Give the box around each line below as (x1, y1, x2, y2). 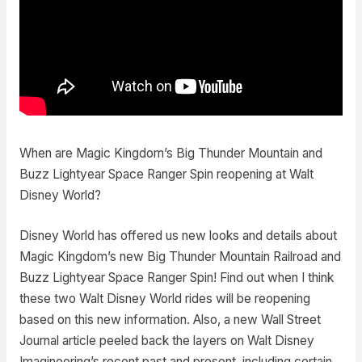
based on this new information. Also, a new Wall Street (19, 312, 321, 328)
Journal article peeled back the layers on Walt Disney (19, 333, 314, 349)
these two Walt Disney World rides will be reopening (19, 291, 310, 307)
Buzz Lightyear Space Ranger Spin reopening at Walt (19, 166, 314, 182)
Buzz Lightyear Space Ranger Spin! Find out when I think (19, 270, 334, 286)
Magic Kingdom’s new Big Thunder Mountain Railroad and (19, 249, 341, 265)
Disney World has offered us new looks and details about (19, 228, 337, 244)
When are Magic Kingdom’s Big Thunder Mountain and (19, 145, 322, 161)
